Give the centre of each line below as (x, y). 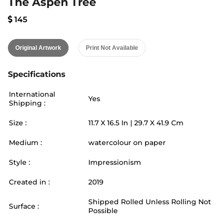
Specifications (37, 74)
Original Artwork (38, 48)
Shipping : (27, 103)
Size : (18, 123)
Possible (103, 211)
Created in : (29, 182)
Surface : (24, 206)
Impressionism (115, 162)
